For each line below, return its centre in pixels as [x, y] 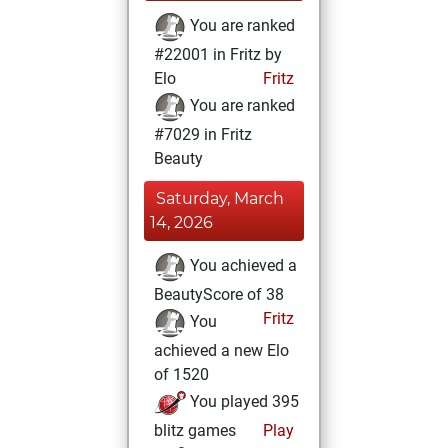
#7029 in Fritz [203, 134]
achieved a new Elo [221, 350]
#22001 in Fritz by [218, 54]
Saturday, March [220, 198]
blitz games [195, 430]
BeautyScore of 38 [219, 294]
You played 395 [242, 402]
